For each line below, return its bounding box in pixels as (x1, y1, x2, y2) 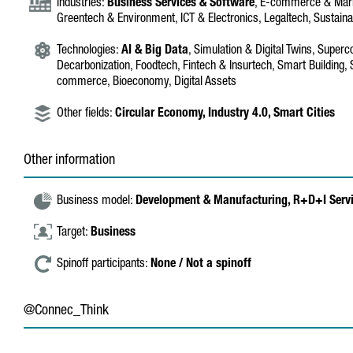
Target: (57, 227, 91, 240)
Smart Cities (273, 108, 335, 121)
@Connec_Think (24, 304, 109, 318)
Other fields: (57, 108, 115, 121)
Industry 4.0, (208, 108, 273, 121)
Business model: (57, 195, 136, 208)
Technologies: (57, 45, 121, 58)
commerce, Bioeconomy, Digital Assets (57, 76, 236, 89)
